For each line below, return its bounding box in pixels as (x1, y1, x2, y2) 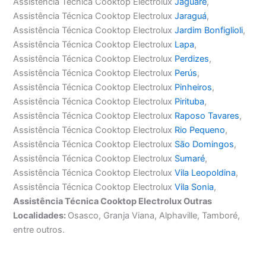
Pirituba (175, 96, 205, 107)
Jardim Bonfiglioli (175, 25, 243, 36)
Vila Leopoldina (175, 167, 236, 179)
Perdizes (175, 53, 210, 65)
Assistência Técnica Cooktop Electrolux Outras (13, 196, 213, 207)
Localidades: (13, 210, 68, 221)
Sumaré (175, 153, 205, 164)
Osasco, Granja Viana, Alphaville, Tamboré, (68, 210, 240, 221)
